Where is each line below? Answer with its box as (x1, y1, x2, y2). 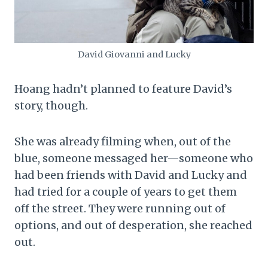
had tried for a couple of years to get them (14, 185, 237, 199)
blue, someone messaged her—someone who (14, 151, 253, 165)
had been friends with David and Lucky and (14, 168, 247, 182)
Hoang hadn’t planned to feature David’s (14, 82, 232, 96)
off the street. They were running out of (14, 202, 226, 215)
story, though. (14, 99, 88, 112)
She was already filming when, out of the (14, 135, 231, 148)
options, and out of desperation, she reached (14, 218, 252, 232)
